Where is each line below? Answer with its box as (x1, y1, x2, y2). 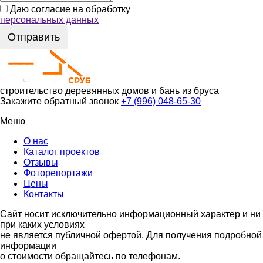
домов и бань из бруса (122, 85, 219, 96)
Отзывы (23, 157, 58, 167)
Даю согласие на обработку (10, 4, 130, 14)
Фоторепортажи (23, 167, 93, 178)
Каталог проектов (23, 146, 100, 157)
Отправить (8, 31, 60, 43)
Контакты (23, 188, 64, 199)
